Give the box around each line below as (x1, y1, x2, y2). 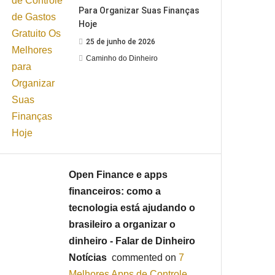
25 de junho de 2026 (86, 37, 156, 46)
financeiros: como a (69, 185, 161, 196)
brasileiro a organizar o (69, 219, 176, 230)
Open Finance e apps (69, 169, 168, 180)
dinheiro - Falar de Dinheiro (69, 235, 196, 246)
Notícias (69, 252, 107, 263)
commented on (107, 252, 179, 263)
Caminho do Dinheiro (86, 53, 158, 63)
